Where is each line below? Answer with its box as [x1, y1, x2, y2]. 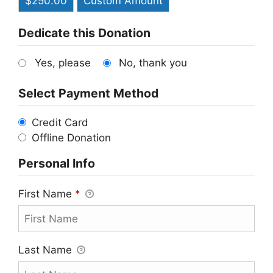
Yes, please [34, 57, 91, 69]
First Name [18, 188, 75, 200]
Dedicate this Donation [18, 26, 151, 41]
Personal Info [18, 156, 95, 171]
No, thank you [119, 57, 187, 69]
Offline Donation [32, 132, 112, 144]
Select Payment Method [18, 86, 158, 101]
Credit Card [32, 116, 89, 129]
